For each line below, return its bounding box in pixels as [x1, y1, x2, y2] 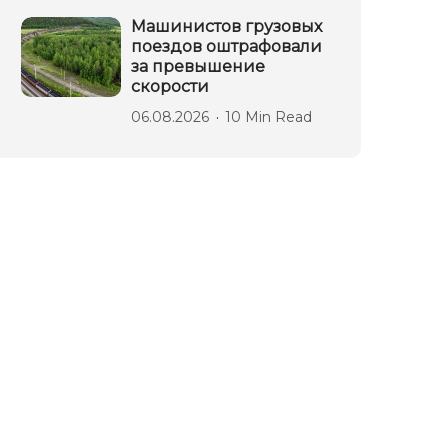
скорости [131, 76, 209, 96]
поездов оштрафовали [131, 36, 322, 56]
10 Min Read [225, 107, 312, 126]
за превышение [131, 56, 265, 76]
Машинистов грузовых [131, 16, 322, 36]
